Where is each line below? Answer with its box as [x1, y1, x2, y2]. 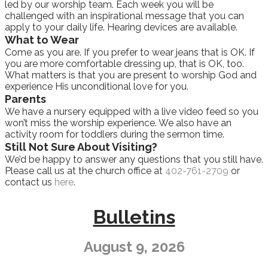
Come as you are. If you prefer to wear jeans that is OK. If [5, 46, 255, 58]
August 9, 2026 [83, 237, 185, 255]
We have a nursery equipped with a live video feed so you [5, 105, 258, 117]
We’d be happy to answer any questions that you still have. [5, 153, 263, 165]
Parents [5, 92, 46, 105]
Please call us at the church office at [5, 165, 165, 176]
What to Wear [5, 33, 79, 46]
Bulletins [93, 205, 175, 228]
